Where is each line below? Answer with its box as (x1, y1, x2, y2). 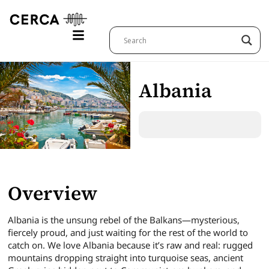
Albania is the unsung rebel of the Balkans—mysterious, (8, 213, 240, 226)
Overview (8, 180, 98, 207)
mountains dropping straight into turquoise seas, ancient (8, 251, 244, 264)
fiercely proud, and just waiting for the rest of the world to (8, 226, 249, 238)
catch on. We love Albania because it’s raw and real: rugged (8, 238, 253, 251)
